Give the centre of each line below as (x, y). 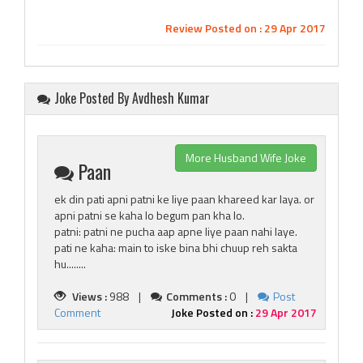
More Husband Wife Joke (246, 158)
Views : (88, 296)
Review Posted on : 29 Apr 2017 (246, 28)
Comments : (196, 296)
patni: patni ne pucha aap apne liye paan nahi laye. (176, 231)
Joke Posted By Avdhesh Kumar (132, 98)
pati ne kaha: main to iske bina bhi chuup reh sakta (176, 248)
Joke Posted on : (213, 312)
